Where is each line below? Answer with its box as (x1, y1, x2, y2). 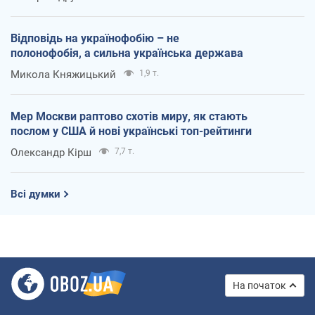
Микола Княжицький (11, 67, 116, 81)
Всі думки (11, 187, 60, 200)
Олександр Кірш (11, 146, 91, 159)
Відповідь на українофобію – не (11, 31, 179, 45)
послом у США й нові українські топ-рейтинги (11, 124, 252, 138)
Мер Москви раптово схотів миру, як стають (11, 109, 247, 123)
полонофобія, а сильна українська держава (11, 46, 243, 60)
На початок (233, 279, 286, 291)
